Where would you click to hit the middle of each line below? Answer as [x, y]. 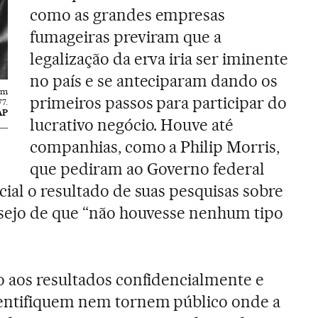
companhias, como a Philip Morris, [155, 147]
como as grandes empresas [127, 15]
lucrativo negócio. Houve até [132, 125]
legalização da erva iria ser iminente [159, 59]
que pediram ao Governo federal [147, 169]
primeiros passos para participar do [158, 103]
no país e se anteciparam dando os [154, 81]
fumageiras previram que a [126, 37]
